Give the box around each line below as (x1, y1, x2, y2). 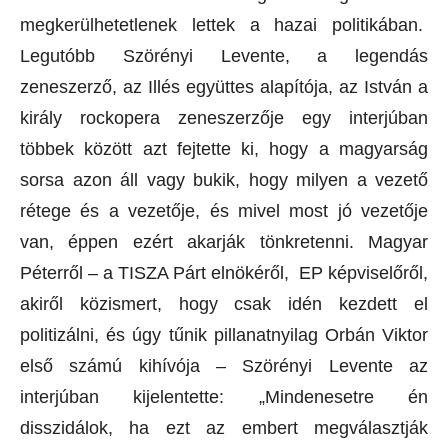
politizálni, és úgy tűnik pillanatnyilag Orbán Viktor (20, 325, 428, 345)
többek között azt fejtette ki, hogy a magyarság (20, 139, 428, 159)
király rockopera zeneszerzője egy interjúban (20, 108, 428, 128)
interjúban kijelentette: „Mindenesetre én (20, 387, 428, 407)
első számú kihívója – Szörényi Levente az (20, 356, 428, 376)
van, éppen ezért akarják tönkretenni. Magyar (20, 232, 428, 252)
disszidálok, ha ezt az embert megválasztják (20, 418, 428, 438)
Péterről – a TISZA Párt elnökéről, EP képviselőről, (20, 263, 428, 283)
